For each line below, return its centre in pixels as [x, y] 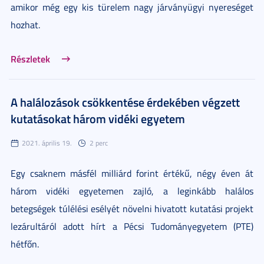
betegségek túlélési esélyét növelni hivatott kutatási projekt [132, 208]
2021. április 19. [47, 143]
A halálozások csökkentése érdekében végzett [125, 102]
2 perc [99, 143]
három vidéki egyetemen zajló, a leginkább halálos [132, 191]
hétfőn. [25, 244]
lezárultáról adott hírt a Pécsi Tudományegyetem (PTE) [132, 226]
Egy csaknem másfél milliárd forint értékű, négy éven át [132, 173]
